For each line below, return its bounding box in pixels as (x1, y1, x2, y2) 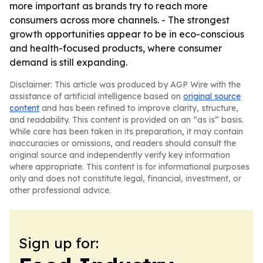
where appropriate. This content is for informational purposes (9, 161, 249, 172)
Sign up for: (19, 234, 99, 252)
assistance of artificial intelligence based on (9, 91, 183, 102)
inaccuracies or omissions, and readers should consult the (9, 138, 236, 149)
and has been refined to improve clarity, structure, (39, 103, 238, 113)
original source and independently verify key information (9, 150, 230, 160)
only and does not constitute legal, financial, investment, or (9, 173, 241, 184)
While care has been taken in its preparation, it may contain (9, 126, 243, 137)
